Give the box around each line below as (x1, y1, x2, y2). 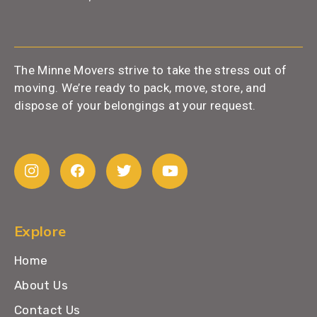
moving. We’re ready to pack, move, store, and (14, 80, 267, 95)
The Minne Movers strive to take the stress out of (14, 62, 287, 77)
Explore (14, 221, 67, 240)
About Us (14, 277, 68, 292)
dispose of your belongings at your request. (14, 98, 256, 113)
